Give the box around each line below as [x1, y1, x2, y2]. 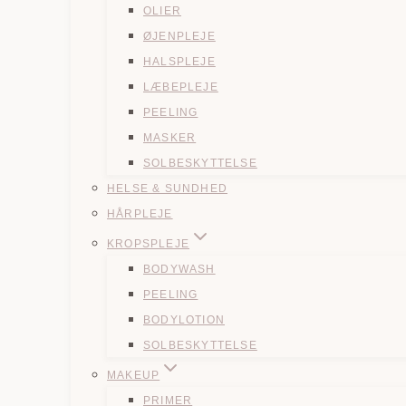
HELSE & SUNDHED [107, 182, 227, 195]
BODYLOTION [143, 314, 225, 326]
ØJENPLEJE [143, 30, 216, 43]
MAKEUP [107, 369, 160, 382]
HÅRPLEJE [107, 208, 173, 220]
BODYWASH [143, 263, 216, 275]
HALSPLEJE [143, 55, 216, 68]
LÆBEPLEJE [143, 81, 218, 93]
